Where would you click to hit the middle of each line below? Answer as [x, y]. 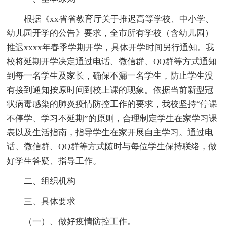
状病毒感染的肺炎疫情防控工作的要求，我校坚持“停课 [112, 104]
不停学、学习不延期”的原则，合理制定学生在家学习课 [112, 118]
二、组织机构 [50, 181]
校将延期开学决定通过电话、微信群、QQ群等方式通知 [112, 61]
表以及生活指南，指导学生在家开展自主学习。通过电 [110, 132]
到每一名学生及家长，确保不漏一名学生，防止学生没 [110, 75]
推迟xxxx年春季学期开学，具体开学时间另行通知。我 [111, 47]
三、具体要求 [50, 201]
